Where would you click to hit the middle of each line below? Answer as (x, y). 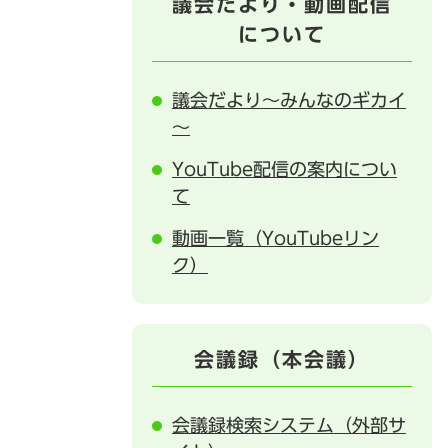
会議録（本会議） (282, 359)
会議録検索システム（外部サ (289, 425)
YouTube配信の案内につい (284, 169)
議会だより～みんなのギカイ (289, 100)
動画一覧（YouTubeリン (275, 238)
